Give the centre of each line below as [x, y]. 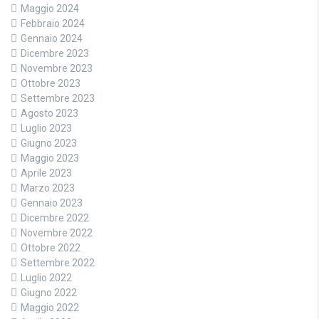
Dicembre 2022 [55, 218]
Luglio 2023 [46, 128]
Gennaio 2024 [52, 38]
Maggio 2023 [50, 158]
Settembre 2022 [58, 263]
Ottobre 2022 [51, 248]
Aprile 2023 [46, 173]
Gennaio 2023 [52, 203]
